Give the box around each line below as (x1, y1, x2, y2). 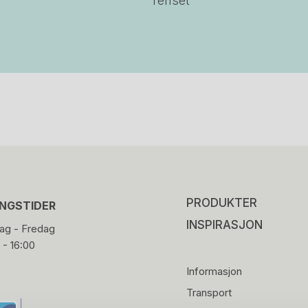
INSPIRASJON (186, 218, 263, 232)
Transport (186, 286, 232, 299)
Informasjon (186, 265, 242, 278)
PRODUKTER (186, 196, 257, 210)
